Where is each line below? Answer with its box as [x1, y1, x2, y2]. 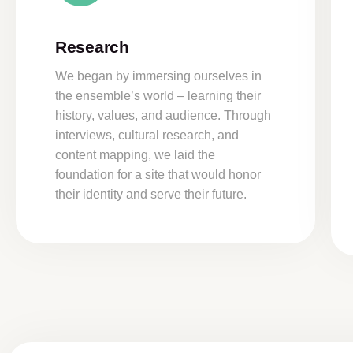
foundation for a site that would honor [55, 168, 261, 181]
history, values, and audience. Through [55, 109, 271, 122]
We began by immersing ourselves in [55, 69, 262, 83]
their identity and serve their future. [55, 188, 247, 201]
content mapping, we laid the [55, 148, 215, 162]
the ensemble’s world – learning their [55, 89, 261, 102]
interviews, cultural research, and [55, 128, 239, 142]
